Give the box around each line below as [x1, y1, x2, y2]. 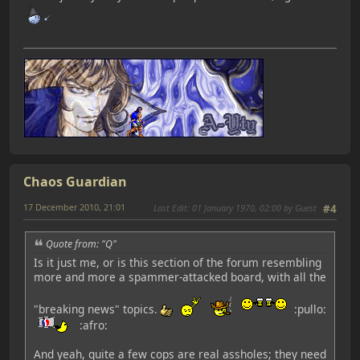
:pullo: [294, 301, 326, 317]
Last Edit [153, 202, 187, 215]
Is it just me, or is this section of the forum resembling [34, 254, 321, 270]
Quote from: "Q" [46, 236, 117, 251]
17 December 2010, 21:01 [23, 201, 125, 214]
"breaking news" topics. [34, 301, 161, 317]
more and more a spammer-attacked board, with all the [34, 268, 326, 284]
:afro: [80, 317, 108, 333]
